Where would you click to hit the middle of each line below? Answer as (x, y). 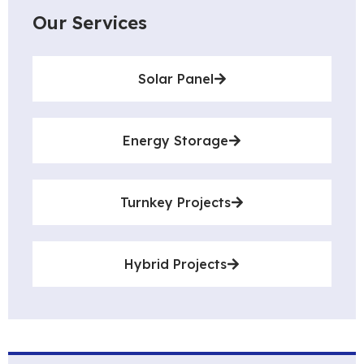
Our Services (90, 23)
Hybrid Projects (175, 264)
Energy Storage (175, 141)
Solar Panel (175, 79)
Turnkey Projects (175, 203)
